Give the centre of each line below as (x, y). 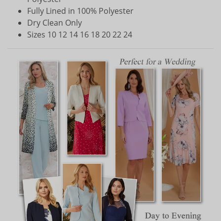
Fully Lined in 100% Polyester (80, 11)
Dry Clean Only (55, 22)
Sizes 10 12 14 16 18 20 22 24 (80, 34)
